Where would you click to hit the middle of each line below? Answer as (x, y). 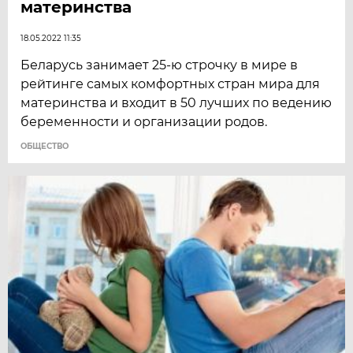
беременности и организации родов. (144, 122)
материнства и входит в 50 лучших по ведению (176, 103)
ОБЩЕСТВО (45, 147)
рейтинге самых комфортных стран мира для (171, 84)
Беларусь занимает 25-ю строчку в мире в (160, 65)
